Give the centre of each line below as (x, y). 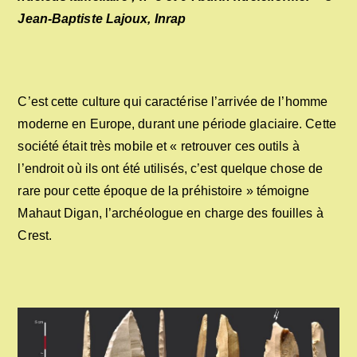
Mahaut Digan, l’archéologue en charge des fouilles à (171, 213)
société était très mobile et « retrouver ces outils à (159, 146)
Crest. (35, 235)
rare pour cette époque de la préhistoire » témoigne (164, 190)
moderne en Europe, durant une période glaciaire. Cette (177, 124)
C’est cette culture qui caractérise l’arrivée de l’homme (173, 101)
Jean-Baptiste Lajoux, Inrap (102, 18)
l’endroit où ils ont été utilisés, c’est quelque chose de (171, 168)
